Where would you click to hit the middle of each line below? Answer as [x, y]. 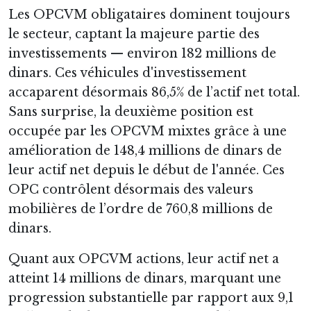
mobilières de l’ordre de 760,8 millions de [141, 209]
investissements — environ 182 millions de [142, 53]
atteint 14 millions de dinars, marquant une [145, 278]
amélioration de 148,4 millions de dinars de [145, 150]
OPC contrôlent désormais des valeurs [131, 189]
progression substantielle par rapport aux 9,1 [151, 297]
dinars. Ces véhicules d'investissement [127, 73]
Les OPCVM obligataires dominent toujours [149, 14]
